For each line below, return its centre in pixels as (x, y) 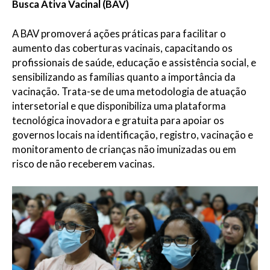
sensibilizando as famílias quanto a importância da (124, 77)
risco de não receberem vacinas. (83, 164)
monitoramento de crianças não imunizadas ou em (124, 150)
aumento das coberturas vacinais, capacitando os (122, 49)
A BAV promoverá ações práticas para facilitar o (119, 34)
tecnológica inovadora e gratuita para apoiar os (118, 121)
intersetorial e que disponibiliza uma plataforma (119, 106)
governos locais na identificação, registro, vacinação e (133, 135)
